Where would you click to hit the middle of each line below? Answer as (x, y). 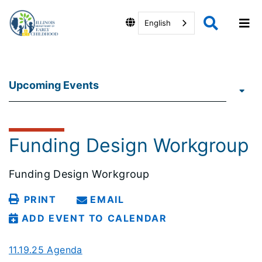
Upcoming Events (54, 85)
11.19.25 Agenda (46, 250)
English (158, 23)
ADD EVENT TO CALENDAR (94, 218)
